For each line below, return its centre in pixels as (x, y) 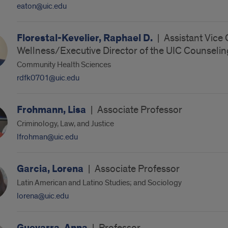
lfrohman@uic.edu (47, 137)
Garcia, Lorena (51, 169)
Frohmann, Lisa (52, 110)
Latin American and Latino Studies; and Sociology (99, 183)
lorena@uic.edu (42, 196)
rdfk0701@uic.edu (48, 78)
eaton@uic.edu (41, 6)
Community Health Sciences (64, 65)
